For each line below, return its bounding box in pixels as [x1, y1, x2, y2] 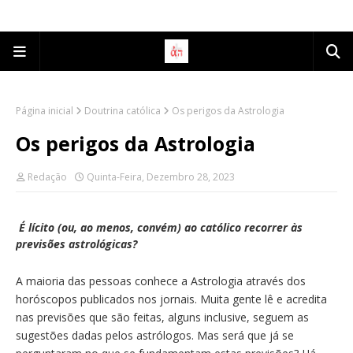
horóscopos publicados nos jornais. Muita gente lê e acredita [16, 292, 327, 307]
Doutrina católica [84, 104, 161, 117]
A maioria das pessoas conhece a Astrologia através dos [16, 273, 306, 288]
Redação [28, 170, 67, 184]
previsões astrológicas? [16, 236, 137, 251]
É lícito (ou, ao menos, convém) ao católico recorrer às [19, 220, 303, 235]
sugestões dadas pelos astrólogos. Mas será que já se [16, 328, 294, 343]
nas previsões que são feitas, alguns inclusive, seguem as [16, 310, 309, 325]
